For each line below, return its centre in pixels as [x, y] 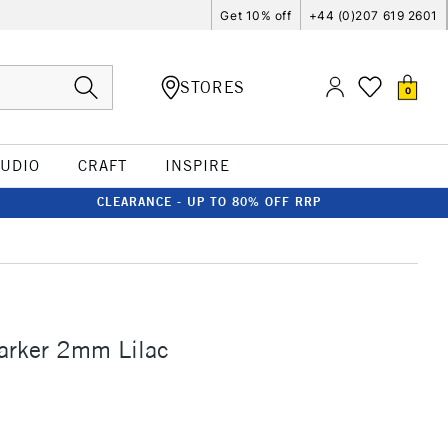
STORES [212, 86]
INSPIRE [197, 165]
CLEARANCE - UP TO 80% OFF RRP [209, 201]
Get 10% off [256, 15]
